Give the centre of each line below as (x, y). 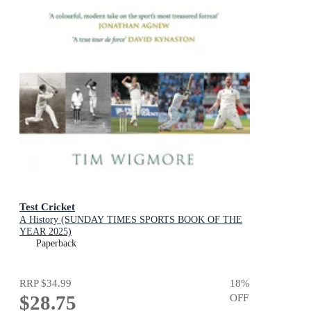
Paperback (56, 243)
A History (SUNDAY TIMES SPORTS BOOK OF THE (131, 219)
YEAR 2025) (45, 231)
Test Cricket (47, 206)
